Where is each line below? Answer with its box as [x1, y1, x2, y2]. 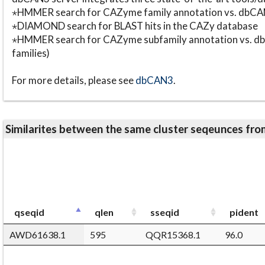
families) [11, 47, 50, 60]
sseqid [150, 206, 179, 218]
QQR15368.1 [146, 228, 201, 240]
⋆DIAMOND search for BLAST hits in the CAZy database [11, 20, 258, 33]
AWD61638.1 [9, 228, 66, 240]
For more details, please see [11, 74, 135, 87]
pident [230, 206, 258, 218]
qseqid [14, 206, 44, 218]
